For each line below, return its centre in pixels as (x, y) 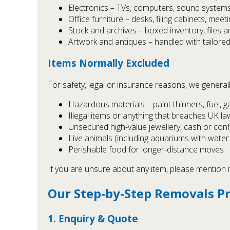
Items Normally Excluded (109, 63)
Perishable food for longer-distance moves (146, 149)
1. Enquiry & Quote (93, 218)
